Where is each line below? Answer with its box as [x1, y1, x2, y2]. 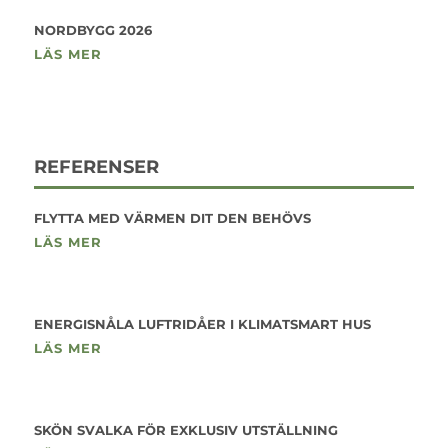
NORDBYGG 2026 [33, 22, 152, 38]
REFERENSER [33, 156, 159, 178]
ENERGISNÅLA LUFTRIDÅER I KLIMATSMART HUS [33, 316, 371, 332]
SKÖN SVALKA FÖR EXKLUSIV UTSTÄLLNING [33, 422, 338, 438]
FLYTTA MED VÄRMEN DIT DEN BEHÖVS [33, 210, 311, 226]
